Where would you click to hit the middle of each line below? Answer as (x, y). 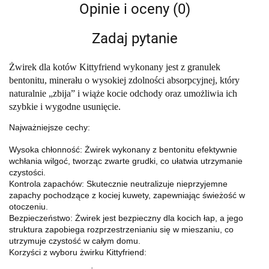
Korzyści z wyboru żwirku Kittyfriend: (78, 252)
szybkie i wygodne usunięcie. (65, 107)
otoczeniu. (29, 207)
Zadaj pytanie (134, 39)
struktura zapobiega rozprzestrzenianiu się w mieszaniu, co (121, 230)
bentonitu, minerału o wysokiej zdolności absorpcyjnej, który (124, 80)
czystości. (27, 173)
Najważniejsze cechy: (50, 128)
